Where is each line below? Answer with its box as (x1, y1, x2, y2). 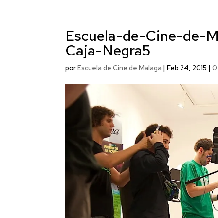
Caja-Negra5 (65, 40, 151, 60)
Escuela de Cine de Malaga (77, 63, 162, 72)
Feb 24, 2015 (167, 63, 207, 72)
